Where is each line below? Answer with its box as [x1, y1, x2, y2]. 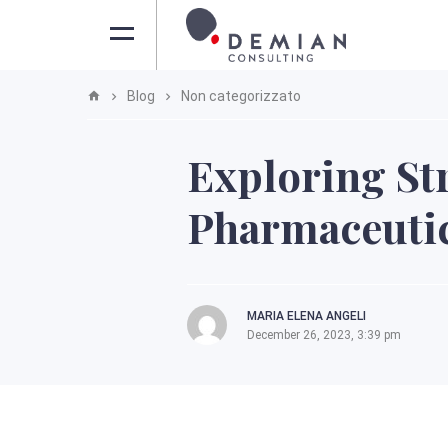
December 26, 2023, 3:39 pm [247, 328, 401, 342]
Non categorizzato [181, 88, 301, 104]
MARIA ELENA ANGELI [247, 309, 366, 323]
